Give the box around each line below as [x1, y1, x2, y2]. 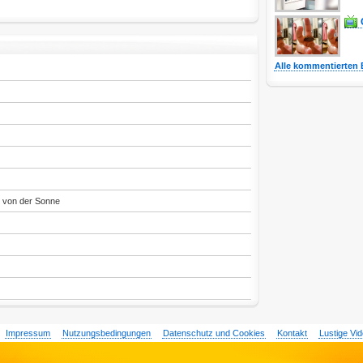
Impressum [5, 328, 50, 338]
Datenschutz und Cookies [162, 328, 265, 338]
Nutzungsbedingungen [62, 328, 151, 338]
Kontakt [276, 328, 307, 338]
